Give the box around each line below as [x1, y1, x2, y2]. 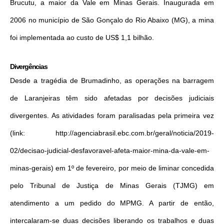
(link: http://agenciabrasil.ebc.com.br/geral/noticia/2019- [10, 128, 214, 137]
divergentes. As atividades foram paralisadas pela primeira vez [10, 111, 214, 119]
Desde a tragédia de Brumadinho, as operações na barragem [10, 76, 214, 84]
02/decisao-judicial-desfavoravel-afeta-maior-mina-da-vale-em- [10, 146, 209, 154]
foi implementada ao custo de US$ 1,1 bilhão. [10, 33, 154, 41]
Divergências [10, 62, 47, 70]
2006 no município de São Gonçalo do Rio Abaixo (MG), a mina [10, 15, 214, 24]
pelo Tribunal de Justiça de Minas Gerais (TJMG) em [10, 181, 214, 189]
